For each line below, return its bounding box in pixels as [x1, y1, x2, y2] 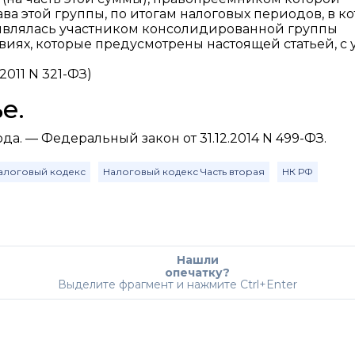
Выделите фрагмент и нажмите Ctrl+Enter [58, 277, 297, 292]
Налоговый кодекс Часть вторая [103, 166, 265, 177]
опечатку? [165, 265, 230, 280]
